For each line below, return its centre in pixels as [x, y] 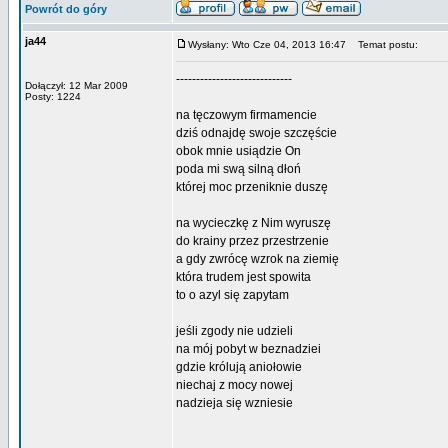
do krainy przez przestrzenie [252, 241]
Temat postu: [383, 44]
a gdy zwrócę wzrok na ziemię [257, 259]
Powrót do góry [66, 9]
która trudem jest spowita [243, 277]
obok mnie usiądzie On [238, 151]
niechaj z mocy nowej [234, 385]
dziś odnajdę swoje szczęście [256, 133]
